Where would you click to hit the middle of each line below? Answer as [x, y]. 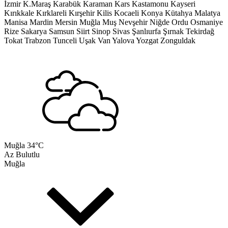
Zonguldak [178, 40]
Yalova [123, 40]
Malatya [207, 13]
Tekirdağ [200, 31]
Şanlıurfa [146, 31]
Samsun [62, 31]
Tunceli [65, 40]
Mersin [66, 22]
